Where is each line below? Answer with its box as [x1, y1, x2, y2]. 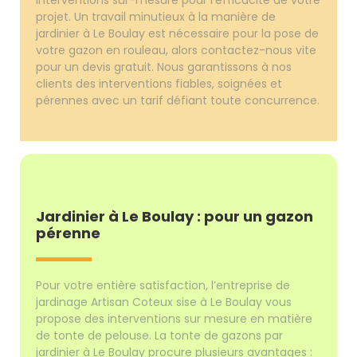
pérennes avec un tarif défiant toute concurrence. [36, 92, 320, 108]
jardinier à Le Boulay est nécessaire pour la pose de [36, 25, 320, 41]
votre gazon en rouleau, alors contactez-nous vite [36, 41, 317, 58]
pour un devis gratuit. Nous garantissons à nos [36, 58, 292, 75]
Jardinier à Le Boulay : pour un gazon [36, 206, 314, 226]
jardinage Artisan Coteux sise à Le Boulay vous [36, 293, 292, 310]
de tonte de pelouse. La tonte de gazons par [36, 327, 284, 343]
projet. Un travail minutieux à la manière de [36, 8, 277, 25]
